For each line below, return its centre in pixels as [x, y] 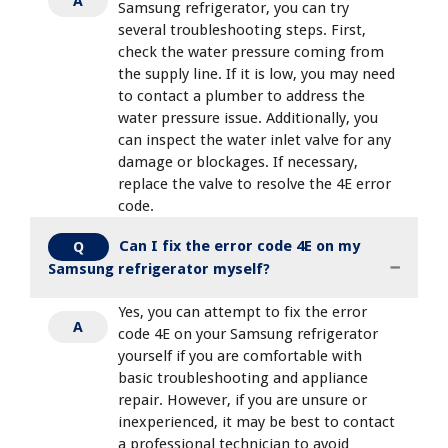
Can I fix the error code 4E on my [239, 245]
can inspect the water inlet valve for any [254, 139]
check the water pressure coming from [251, 51]
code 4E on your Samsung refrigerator [248, 333]
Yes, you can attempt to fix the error [242, 311]
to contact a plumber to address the [241, 95]
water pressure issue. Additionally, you [248, 117]
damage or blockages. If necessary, [238, 161]
